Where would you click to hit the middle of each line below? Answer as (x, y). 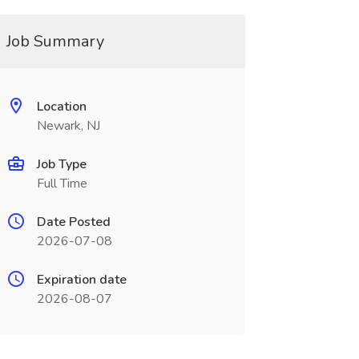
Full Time (62, 184)
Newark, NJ (68, 126)
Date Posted (73, 222)
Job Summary (55, 41)
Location (61, 107)
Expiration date (81, 280)
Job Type (61, 164)
